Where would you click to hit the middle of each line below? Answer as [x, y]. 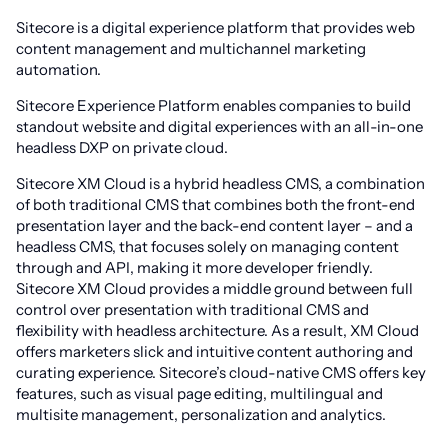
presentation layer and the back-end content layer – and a [214, 225]
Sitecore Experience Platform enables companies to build [213, 105]
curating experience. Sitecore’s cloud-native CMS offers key [221, 372]
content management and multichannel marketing [191, 48]
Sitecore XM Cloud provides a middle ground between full [214, 288]
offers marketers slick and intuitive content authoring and [214, 351]
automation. [58, 69]
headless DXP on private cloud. [122, 147]
